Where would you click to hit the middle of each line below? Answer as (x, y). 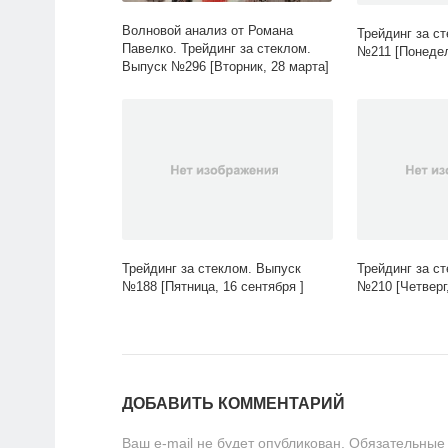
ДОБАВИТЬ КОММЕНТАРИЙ (233, 404)
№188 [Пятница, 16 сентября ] (213, 287)
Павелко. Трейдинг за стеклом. (216, 49)
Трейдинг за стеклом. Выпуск (211, 269)
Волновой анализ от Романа (207, 31)
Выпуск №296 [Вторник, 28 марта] (225, 67)
